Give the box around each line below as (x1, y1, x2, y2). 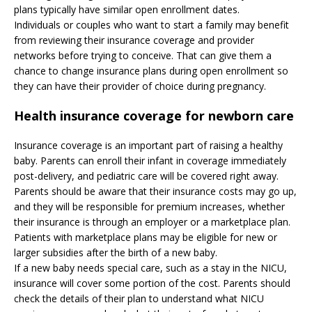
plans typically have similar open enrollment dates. (14, 3, 240, 17)
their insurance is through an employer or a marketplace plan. (14, 215, 290, 229)
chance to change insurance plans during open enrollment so (14, 64, 288, 78)
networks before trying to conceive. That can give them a (14, 49, 272, 63)
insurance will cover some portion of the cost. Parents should (14, 276, 290, 290)
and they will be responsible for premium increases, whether (14, 200, 285, 214)
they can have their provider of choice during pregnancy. (14, 79, 266, 93)
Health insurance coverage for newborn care (14, 107, 294, 125)
